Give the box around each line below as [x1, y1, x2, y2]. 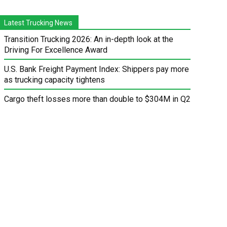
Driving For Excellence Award [4, 45, 108, 55]
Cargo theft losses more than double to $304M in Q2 [4, 94, 191, 104]
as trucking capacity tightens [4, 75, 105, 85]
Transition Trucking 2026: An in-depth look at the [4, 34, 174, 45]
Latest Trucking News [4, 19, 73, 27]
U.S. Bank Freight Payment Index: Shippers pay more [4, 64, 190, 74]
